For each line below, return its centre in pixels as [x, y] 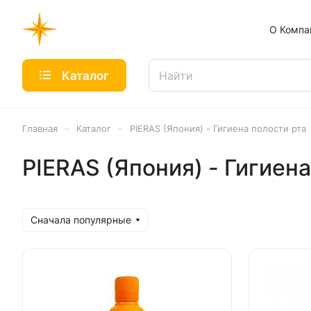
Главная [40, 128]
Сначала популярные [81, 220]
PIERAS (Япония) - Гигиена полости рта [218, 128]
